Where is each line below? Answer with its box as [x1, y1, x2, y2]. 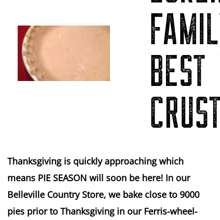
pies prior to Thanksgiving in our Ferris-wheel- [7, 205, 197, 217]
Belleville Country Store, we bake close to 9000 [7, 189, 199, 200]
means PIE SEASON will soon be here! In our [7, 172, 190, 184]
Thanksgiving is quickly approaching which [7, 155, 184, 167]
